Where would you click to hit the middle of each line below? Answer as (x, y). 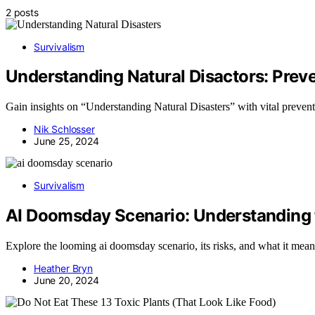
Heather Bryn (63, 269)
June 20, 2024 (66, 281)
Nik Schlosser (64, 129)
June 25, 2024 (66, 141)
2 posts (22, 12)
